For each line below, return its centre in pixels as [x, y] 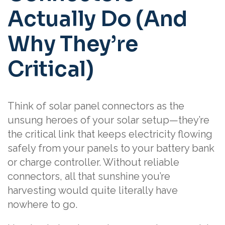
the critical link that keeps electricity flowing [110, 134]
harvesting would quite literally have [93, 191]
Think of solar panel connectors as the [96, 106]
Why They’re [73, 44]
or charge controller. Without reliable [93, 162]
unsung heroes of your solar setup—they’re [108, 120]
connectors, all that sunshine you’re [89, 177]
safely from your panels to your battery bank [111, 148]
